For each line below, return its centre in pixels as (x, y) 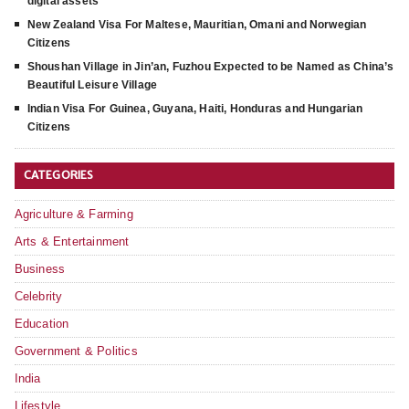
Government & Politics (76, 351)
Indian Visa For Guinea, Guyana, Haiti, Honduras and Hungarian (195, 108)
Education (42, 323)
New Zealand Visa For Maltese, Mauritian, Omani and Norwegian (197, 24)
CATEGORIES (58, 174)
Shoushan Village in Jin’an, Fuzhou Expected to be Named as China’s (210, 66)
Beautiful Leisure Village (92, 84)
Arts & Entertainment (72, 241)
